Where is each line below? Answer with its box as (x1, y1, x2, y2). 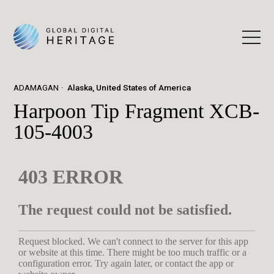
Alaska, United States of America (67, 83, 191, 92)
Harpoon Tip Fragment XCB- (13, 99, 260, 122)
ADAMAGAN (13, 83, 59, 92)
